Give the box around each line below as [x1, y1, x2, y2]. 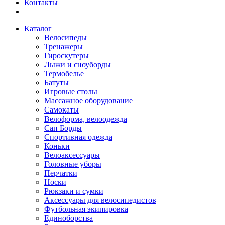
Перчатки [44, 169, 77, 177]
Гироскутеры [44, 51, 89, 60]
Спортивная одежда [44, 133, 113, 141]
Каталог [24, 24, 52, 33]
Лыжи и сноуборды [44, 60, 111, 69]
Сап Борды [44, 124, 82, 132]
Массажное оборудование [44, 96, 133, 105]
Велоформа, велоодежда [44, 115, 127, 123]
